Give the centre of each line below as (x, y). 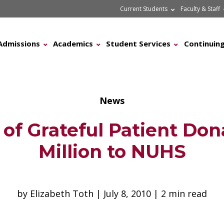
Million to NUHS (112, 151)
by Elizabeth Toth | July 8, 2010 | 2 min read (112, 193)
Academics (73, 43)
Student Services (138, 43)
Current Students (143, 9)
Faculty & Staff (200, 9)
